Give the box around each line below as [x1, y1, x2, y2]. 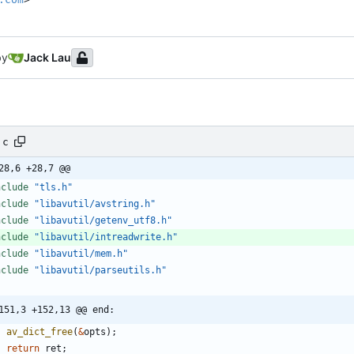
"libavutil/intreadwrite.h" [34, 232, 178, 243]
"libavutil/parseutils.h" [34, 265, 167, 277]
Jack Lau [24, 51, 71, 65]
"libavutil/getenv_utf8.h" [34, 215, 172, 227]
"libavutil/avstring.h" [34, 198, 156, 210]
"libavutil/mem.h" [34, 248, 128, 260]
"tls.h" [34, 182, 73, 194]
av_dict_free [6, 326, 73, 338]
